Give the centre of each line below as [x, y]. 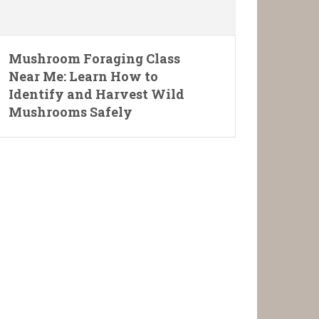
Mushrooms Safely [70, 112]
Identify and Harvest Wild [96, 94]
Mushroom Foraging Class [94, 59]
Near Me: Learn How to [83, 77]
